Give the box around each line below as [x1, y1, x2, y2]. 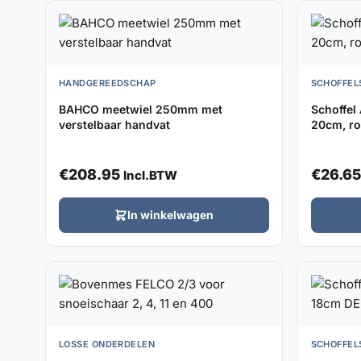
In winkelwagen [127, 207, 214, 222]
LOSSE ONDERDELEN [59, 338, 156, 350]
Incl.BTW [123, 167, 177, 183]
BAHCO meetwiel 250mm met [59, 102, 222, 116]
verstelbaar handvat [59, 117, 170, 131]
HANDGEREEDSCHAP [59, 77, 156, 89]
